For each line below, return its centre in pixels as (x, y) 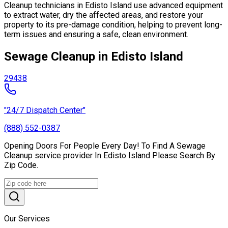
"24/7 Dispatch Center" (45, 110)
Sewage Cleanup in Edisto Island (94, 56)
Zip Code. (21, 165)
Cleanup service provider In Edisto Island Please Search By (110, 156)
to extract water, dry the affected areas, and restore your (104, 15)
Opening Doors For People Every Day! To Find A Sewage (105, 146)
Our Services (27, 219)
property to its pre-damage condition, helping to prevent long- (113, 24)
